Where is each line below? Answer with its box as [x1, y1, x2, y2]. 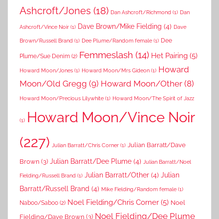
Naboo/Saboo [20, 198, 58, 206]
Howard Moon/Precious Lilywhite [20, 95, 104, 101]
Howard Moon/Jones [20, 67, 73, 73]
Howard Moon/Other [101, 78, 182, 88]
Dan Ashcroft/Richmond [110, 9, 171, 15]
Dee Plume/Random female [82, 37, 152, 44]
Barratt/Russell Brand [20, 184, 89, 193]
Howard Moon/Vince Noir [27, 108, 195, 126]
